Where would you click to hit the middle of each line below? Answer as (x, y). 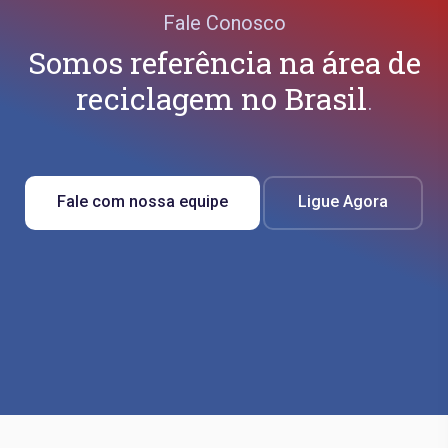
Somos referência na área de (224, 62)
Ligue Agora (343, 201)
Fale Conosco (224, 22)
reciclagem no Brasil (221, 98)
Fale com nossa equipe (142, 201)
